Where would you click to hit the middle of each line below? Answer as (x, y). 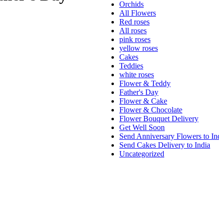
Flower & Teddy (145, 83)
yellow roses (139, 48)
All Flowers (138, 13)
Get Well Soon (142, 127)
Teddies (131, 66)
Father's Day (139, 92)
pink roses (135, 39)
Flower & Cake (143, 101)
